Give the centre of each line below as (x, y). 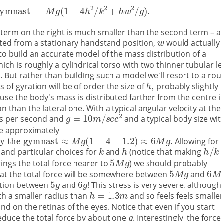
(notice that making (166, 152)
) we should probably (168, 164)
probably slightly (186, 86)
